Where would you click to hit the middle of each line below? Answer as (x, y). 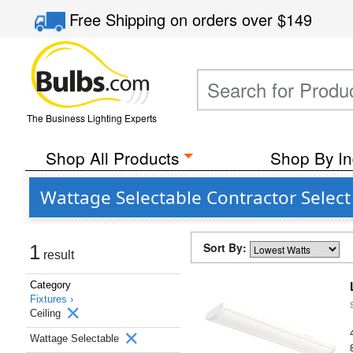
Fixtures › (52, 299)
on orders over (224, 19)
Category (50, 285)
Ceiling (47, 313)
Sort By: (227, 247)
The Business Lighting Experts (91, 118)
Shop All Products (112, 158)
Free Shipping (120, 19)
